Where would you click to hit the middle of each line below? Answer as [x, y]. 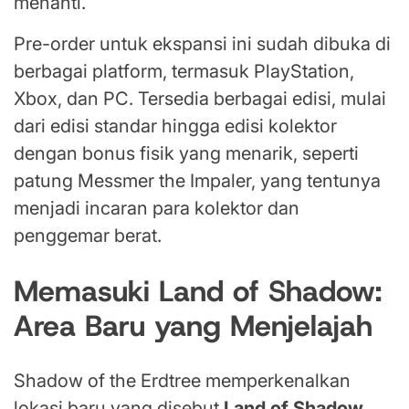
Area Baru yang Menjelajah [193, 325]
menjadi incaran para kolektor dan [157, 209]
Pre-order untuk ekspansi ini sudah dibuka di [202, 44]
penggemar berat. [88, 236]
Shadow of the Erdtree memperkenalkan [182, 381]
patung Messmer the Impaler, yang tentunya [197, 181]
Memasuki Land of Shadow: [198, 291]
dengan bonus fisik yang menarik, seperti [186, 154]
